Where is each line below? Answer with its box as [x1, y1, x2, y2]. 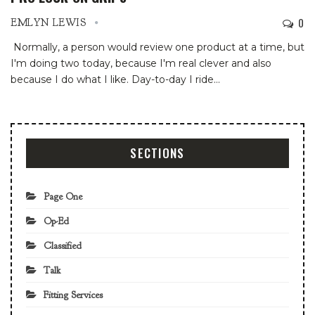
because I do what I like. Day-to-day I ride [11, 72, 214, 86]
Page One [44, 190, 82, 202]
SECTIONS [130, 143, 185, 162]
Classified [44, 239, 82, 252]
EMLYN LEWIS [11, 15, 90, 30]
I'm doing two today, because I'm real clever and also [11, 56, 271, 70]
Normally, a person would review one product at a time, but [11, 40, 304, 53]
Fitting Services [44, 288, 103, 301]
